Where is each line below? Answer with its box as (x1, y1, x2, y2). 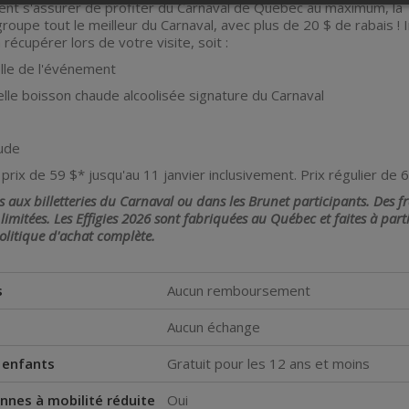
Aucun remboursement (167, 281, 310, 299)
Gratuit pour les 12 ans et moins (167, 354, 370, 372)
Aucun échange (167, 318, 260, 336)
